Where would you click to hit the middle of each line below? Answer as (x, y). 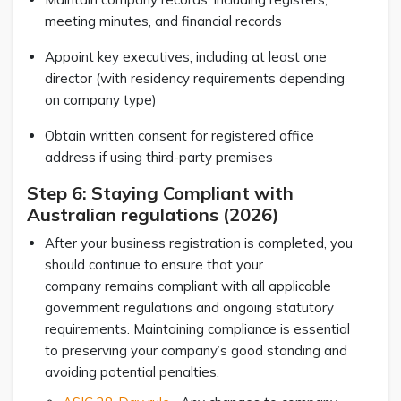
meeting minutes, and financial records (169, 21)
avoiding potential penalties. (134, 371)
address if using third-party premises (162, 157)
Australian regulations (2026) (153, 214)
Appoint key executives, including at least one (186, 56)
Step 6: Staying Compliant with (160, 192)
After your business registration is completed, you (199, 243)
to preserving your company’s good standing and (196, 350)
